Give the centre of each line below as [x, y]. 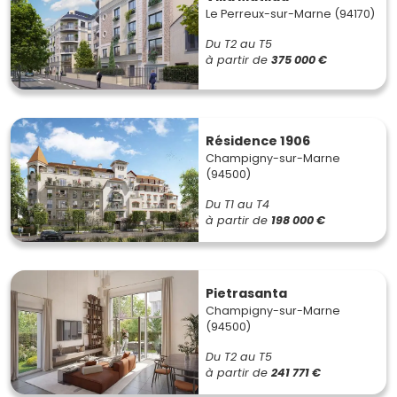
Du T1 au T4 [237, 204]
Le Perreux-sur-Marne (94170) [290, 13]
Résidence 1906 [258, 140]
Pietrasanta [246, 293]
